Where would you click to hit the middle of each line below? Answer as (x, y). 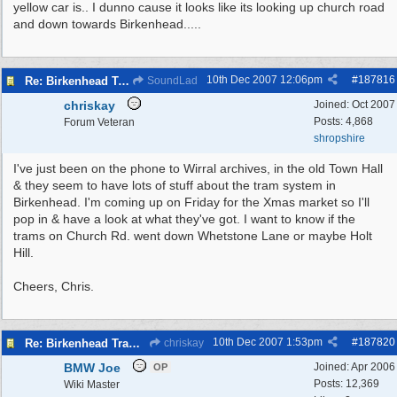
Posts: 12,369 (346, 384)
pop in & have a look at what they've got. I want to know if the (184, 219)
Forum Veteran (99, 122)
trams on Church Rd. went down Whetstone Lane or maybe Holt (193, 236)
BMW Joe (92, 368)
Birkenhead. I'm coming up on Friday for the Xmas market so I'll (191, 202)
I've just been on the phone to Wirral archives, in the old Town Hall (198, 168)
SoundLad (171, 81)
